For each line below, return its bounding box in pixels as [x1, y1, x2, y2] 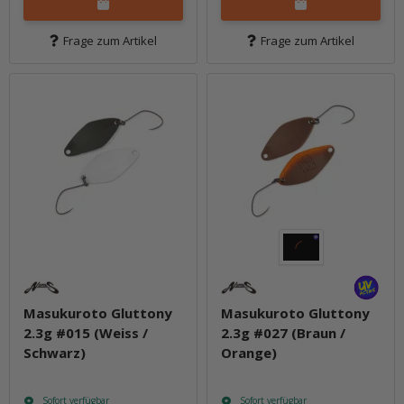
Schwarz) [23, 343, 86, 362]
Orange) [221, 343, 277, 362]
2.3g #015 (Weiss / [23, 323, 148, 342]
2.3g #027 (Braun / [221, 323, 345, 342]
